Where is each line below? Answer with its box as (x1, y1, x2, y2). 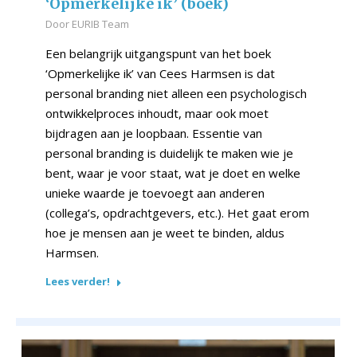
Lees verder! (45, 274, 110, 289)
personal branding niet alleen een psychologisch (45, 85, 307, 102)
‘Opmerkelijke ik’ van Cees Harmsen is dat (45, 65, 275, 82)
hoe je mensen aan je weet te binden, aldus (45, 225, 284, 241)
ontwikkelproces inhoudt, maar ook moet (45, 105, 269, 122)
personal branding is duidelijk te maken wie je (45, 145, 293, 162)
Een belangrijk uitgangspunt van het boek (45, 45, 271, 62)
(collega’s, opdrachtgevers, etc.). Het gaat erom (45, 205, 309, 222)
